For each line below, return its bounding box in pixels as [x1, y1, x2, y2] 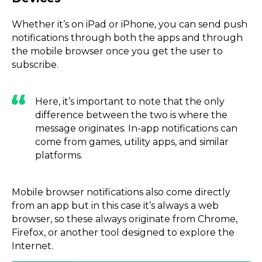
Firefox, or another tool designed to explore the [12, 227, 235, 239]
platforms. [35, 150, 82, 161]
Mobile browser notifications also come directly [12, 187, 230, 198]
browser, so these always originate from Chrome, [12, 213, 237, 225]
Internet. [12, 240, 53, 252]
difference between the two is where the [35, 109, 227, 121]
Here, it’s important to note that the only [35, 96, 225, 108]
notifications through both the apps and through [12, 32, 243, 44]
